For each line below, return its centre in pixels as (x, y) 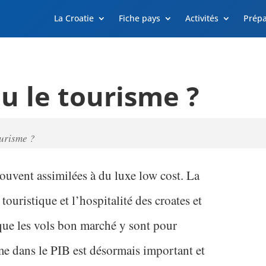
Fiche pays (140, 18)
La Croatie (74, 18)
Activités (202, 18)
